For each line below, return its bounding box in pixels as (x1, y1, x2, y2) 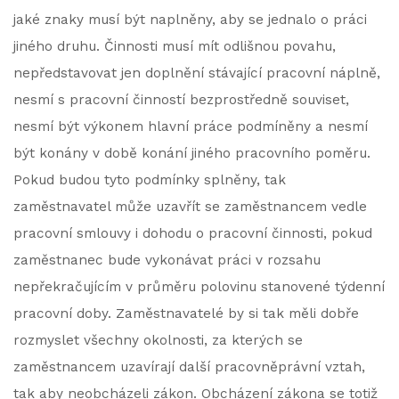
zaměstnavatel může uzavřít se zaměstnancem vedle (13, 199, 367, 215)
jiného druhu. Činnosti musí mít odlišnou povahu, (13, 38, 336, 54)
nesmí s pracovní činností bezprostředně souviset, (13, 92, 349, 108)
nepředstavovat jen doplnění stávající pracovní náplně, (13, 65, 380, 81)
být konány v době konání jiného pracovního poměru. (13, 145, 370, 161)
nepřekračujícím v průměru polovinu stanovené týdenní (13, 279, 385, 295)
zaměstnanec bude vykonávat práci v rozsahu (13, 252, 321, 268)
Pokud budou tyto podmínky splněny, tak (13, 172, 286, 188)
